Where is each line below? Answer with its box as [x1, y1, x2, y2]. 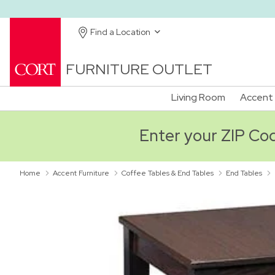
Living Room [171, 91, 225, 104]
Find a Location [90, 26, 152, 37]
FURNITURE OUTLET [66, 59, 212, 79]
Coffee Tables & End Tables [122, 168, 214, 178]
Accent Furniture [53, 168, 109, 178]
